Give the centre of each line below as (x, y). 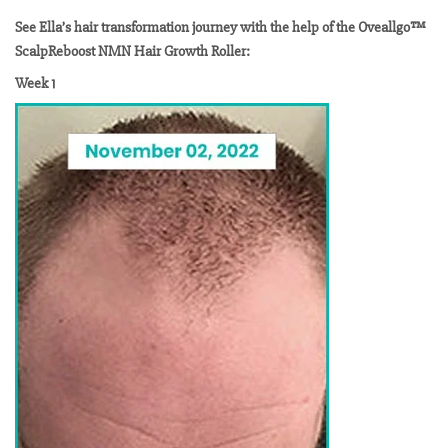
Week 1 (35, 83)
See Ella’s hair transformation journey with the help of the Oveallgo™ (220, 28)
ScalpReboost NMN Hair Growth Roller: (132, 52)
